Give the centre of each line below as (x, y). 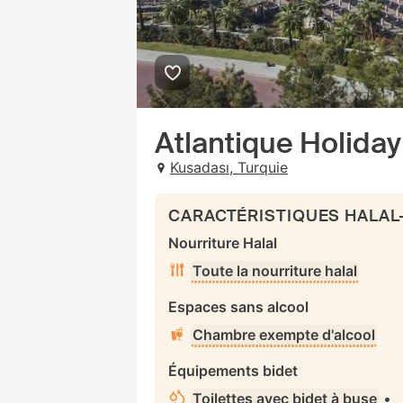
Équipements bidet (233, 371)
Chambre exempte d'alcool (284, 335)
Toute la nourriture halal (275, 271)
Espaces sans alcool (238, 307)
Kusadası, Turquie (229, 167)
